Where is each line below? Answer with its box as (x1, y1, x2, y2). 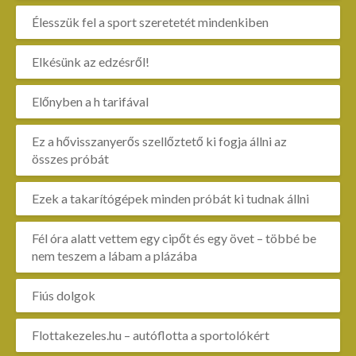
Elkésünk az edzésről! (32, 54, 149, 69)
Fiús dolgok (32, 288, 95, 303)
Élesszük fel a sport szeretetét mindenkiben (32, 14, 269, 29)
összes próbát (32, 151, 109, 166)
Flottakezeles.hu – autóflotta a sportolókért (32, 327, 269, 342)
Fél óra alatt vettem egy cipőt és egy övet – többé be (32, 230, 316, 246)
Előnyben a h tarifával (32, 94, 149, 109)
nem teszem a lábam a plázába (32, 248, 197, 263)
